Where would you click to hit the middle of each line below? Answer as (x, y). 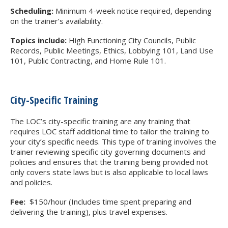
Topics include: (38, 40)
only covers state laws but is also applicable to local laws (109, 172)
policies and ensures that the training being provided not (109, 162)
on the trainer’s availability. (56, 21)
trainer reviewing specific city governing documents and (108, 151)
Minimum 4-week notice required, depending (133, 10)
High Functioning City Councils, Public (131, 40)
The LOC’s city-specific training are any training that (100, 121)
